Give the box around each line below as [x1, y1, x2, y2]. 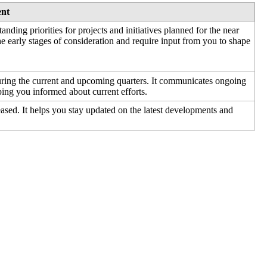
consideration [64, 36, 114, 46]
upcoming [77, 76, 115, 86]
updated [86, 105, 116, 116]
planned [164, 25, 194, 36]
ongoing [215, 76, 247, 86]
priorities [30, 25, 63, 36]
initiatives [126, 25, 162, 36]
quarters [117, 76, 147, 86]
